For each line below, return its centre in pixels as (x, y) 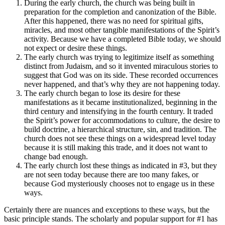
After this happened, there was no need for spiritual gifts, (114, 21)
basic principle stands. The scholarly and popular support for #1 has (111, 218)
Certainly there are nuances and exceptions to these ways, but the (107, 209)
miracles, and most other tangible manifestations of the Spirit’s (122, 30)
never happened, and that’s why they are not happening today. (122, 84)
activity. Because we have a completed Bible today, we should (123, 39)
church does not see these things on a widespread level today (120, 138)
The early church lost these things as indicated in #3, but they (121, 165)
